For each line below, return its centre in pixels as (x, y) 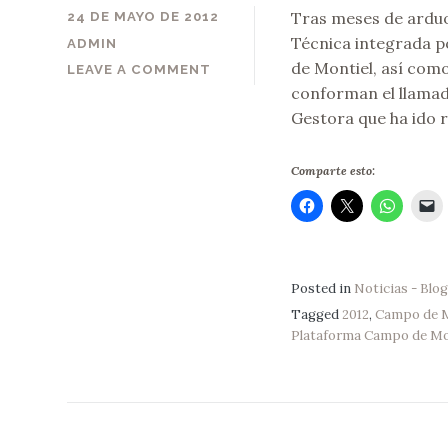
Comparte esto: (332, 171)
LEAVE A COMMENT (139, 69)
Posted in (322, 288)
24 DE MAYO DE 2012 (143, 17)
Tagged (316, 314)
